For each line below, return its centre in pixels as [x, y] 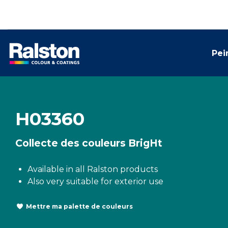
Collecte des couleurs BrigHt [89, 143]
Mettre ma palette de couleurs [79, 206]
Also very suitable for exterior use [95, 181]
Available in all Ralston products [93, 169]
